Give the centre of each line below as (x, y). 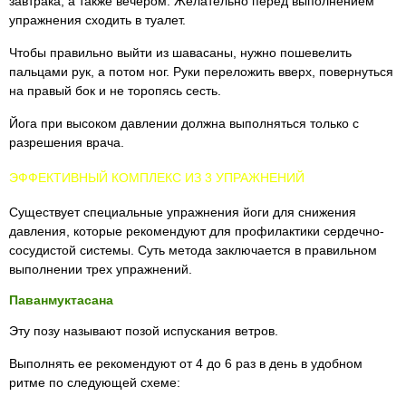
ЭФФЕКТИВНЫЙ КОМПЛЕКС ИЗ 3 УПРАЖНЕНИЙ (157, 178)
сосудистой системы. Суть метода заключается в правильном (193, 250)
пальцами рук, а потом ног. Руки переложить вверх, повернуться (201, 72)
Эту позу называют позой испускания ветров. (144, 331)
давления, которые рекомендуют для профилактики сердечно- (197, 231)
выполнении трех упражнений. (101, 269)
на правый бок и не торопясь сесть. (115, 91)
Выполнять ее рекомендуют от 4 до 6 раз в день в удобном (186, 363)
